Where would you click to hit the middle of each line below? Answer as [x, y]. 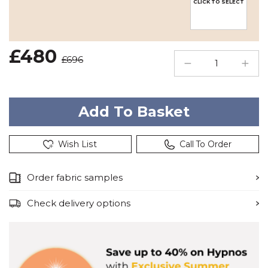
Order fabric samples [75, 177]
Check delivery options [79, 203]
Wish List [78, 144]
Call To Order [205, 144]
